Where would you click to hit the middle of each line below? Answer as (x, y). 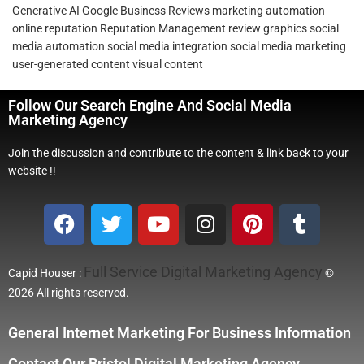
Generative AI (46, 10)
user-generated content (71, 64)
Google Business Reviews (146, 10)
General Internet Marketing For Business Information (180, 332)
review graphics (268, 28)
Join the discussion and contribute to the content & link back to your (178, 152)
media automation (58, 46)
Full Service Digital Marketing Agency (203, 271)
